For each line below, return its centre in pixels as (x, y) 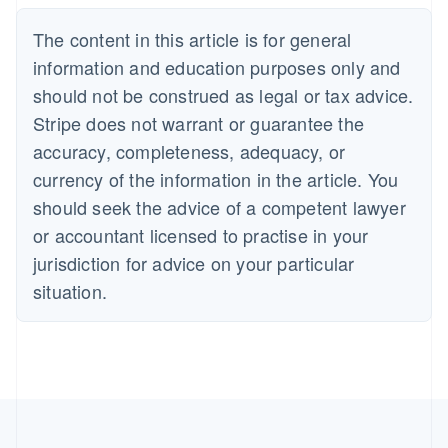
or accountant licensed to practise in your (201, 234)
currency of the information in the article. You (216, 178)
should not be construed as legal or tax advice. (223, 94)
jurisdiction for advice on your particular (194, 262)
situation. (70, 290)
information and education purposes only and (217, 66)
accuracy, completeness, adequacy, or (189, 150)
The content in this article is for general (192, 38)
